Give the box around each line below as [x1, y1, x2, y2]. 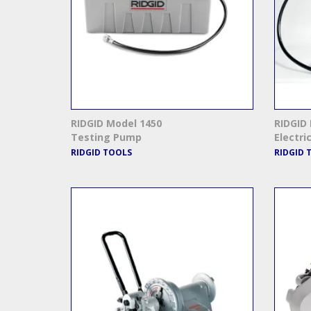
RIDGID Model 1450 [71, 117, 162, 131]
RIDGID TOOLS [71, 146, 132, 159]
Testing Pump [71, 131, 142, 144]
